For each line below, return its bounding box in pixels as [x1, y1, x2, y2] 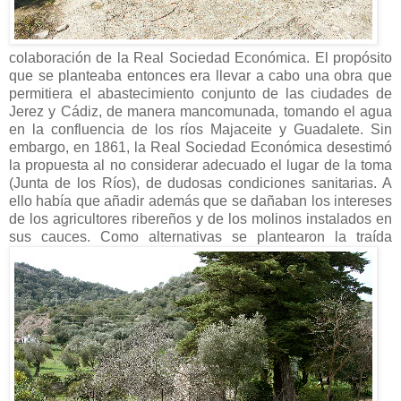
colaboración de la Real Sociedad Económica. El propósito [9, 49, 392, 65]
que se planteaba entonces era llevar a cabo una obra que [9, 67, 392, 83]
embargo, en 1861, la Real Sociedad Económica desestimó [9, 139, 392, 155]
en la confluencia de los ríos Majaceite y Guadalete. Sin [9, 121, 392, 137]
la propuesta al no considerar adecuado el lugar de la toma [9, 157, 392, 173]
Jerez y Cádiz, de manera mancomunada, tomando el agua [9, 103, 392, 119]
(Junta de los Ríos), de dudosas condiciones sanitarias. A [9, 175, 392, 191]
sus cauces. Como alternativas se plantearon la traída [9, 228, 392, 244]
